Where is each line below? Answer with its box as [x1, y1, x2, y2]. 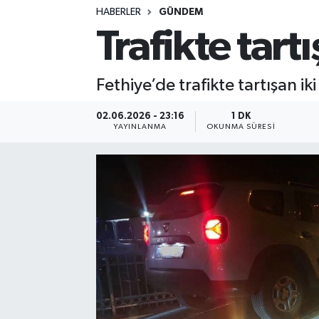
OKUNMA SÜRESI [206, 123, 276, 131]
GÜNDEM [158, 6, 203, 17]
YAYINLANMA [113, 123, 167, 131]
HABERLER [95, 6, 141, 17]
